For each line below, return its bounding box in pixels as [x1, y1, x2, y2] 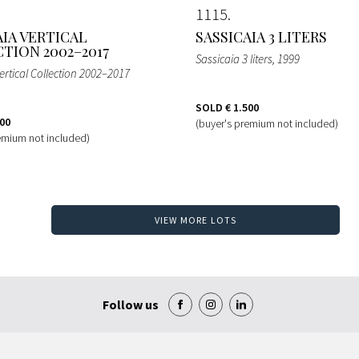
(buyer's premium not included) [196, 115, 338, 131]
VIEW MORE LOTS [154, 214, 237, 227]
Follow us [103, 296, 159, 313]
